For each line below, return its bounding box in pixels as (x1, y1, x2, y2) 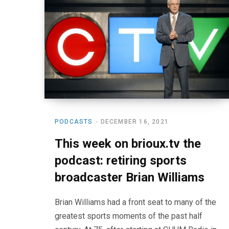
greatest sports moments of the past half (55, 211, 202, 221)
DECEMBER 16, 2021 (100, 118, 169, 125)
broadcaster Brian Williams (55, 170, 204, 185)
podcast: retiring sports (55, 153, 187, 168)
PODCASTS (55, 118, 93, 125)
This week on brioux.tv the (55, 136, 201, 151)
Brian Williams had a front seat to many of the (55, 197, 216, 207)
